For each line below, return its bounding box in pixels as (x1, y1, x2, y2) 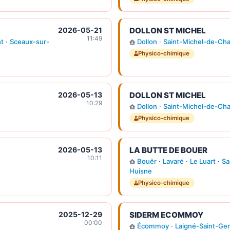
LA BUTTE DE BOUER (129, 145, 207, 156)
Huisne (129, 167, 152, 176)
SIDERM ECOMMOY (129, 209, 203, 220)
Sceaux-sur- (9, 37, 49, 46)
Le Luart (189, 157, 216, 166)
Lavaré (162, 157, 184, 166)
